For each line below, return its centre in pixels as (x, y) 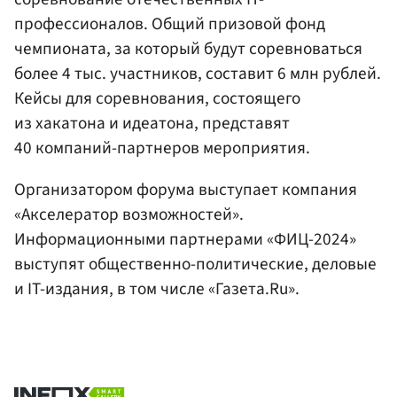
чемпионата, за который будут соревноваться (188, 49)
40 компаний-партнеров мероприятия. (162, 148)
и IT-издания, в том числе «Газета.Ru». (157, 289)
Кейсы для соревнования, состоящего (157, 99)
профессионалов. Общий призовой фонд (170, 24)
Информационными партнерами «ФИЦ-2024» (185, 240)
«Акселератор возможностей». (129, 215)
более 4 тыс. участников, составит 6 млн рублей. (198, 74)
